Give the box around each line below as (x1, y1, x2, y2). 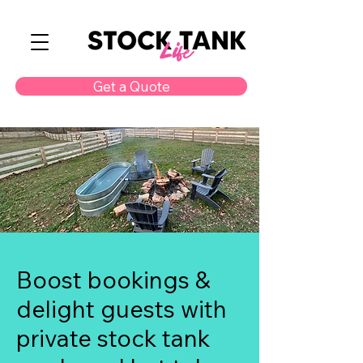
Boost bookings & (16, 265, 210, 294)
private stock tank (16, 323, 210, 352)
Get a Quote (92, 78, 170, 95)
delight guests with (16, 294, 227, 323)
